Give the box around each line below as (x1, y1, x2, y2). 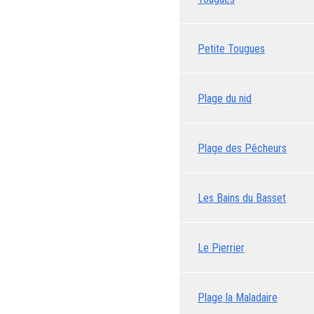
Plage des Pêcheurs (198, 141, 287, 155)
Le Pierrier (198, 240, 245, 254)
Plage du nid (198, 91, 252, 105)
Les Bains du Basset (198, 191, 286, 205)
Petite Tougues (198, 41, 265, 55)
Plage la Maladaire (198, 290, 278, 304)
